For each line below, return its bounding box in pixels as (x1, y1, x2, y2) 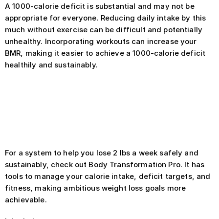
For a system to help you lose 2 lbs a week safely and (5, 148, 198, 157)
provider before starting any (5, 108, 155, 120)
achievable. (5, 195, 47, 204)
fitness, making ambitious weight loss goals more (5, 183, 186, 193)
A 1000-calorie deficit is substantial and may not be (5, 1, 195, 11)
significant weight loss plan (5, 123, 152, 136)
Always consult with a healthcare (5, 92, 181, 105)
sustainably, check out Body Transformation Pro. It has (5, 160, 205, 169)
